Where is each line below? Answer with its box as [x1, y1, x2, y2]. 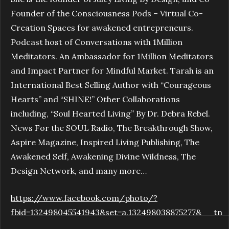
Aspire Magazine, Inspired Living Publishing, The [11, 136, 199, 147]
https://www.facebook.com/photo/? [11, 192, 157, 203]
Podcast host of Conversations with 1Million [11, 36, 182, 47]
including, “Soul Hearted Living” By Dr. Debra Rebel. [11, 108, 210, 119]
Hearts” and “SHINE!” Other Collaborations [11, 94, 180, 104]
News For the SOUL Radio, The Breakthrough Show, [11, 122, 213, 133]
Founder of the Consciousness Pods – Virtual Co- [11, 8, 203, 18]
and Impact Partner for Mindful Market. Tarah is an [11, 65, 214, 76]
